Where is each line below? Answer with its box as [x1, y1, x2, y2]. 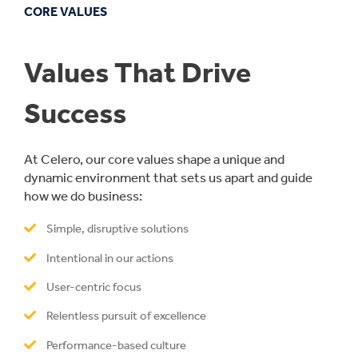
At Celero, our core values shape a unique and [24, 151, 284, 168]
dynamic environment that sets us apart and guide [24, 169, 312, 186]
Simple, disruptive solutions [46, 221, 189, 237]
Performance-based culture [46, 337, 186, 352]
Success [24, 97, 126, 131]
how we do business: [24, 188, 142, 205]
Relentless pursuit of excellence [46, 308, 206, 324]
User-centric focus [46, 279, 141, 294]
